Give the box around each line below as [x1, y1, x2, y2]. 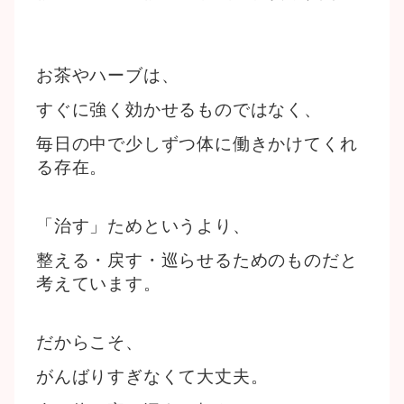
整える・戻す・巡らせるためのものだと [36, 251, 358, 270]
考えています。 [36, 274, 161, 293]
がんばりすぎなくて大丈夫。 [36, 367, 269, 386]
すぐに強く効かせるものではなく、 [36, 100, 322, 119]
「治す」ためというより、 [36, 216, 251, 235]
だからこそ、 [36, 333, 143, 352]
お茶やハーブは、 [36, 66, 179, 85]
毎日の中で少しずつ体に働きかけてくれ [36, 134, 358, 153]
